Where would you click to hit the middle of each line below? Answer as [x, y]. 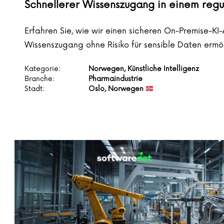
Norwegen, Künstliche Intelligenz [144, 69]
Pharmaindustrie [115, 79]
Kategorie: [42, 69]
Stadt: [34, 89]
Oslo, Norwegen [117, 89]
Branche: [39, 79]
